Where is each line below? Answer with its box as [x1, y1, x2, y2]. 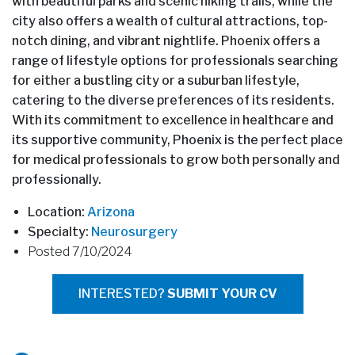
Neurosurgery [91, 223, 177, 239]
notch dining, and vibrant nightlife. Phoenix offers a [12, 32, 320, 48]
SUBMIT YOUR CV [166, 285, 277, 301]
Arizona [87, 204, 135, 219]
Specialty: [28, 223, 91, 239]
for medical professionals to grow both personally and [12, 151, 340, 167]
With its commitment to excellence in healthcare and [12, 112, 334, 128]
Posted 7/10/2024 [28, 243, 132, 259]
